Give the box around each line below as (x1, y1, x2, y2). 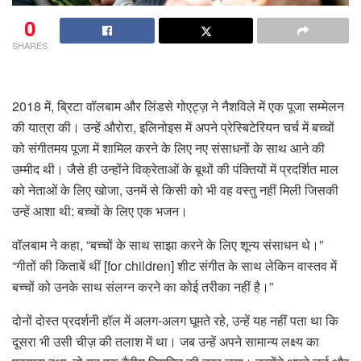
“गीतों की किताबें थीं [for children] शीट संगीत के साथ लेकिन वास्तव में (12, 256, 337, 276)
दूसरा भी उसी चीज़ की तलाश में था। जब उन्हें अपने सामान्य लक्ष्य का (12, 332, 319, 351)
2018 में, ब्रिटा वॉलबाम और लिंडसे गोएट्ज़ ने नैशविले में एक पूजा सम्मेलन (12, 97, 344, 116)
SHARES (12, 39, 48, 52)
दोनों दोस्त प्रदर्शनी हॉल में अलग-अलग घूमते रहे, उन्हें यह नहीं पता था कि (12, 311, 338, 330)
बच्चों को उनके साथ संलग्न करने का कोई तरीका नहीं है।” (12, 277, 273, 297)
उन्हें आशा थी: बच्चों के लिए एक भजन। (12, 201, 188, 221)
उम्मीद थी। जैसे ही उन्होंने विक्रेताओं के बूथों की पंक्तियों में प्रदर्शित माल (12, 160, 338, 179)
